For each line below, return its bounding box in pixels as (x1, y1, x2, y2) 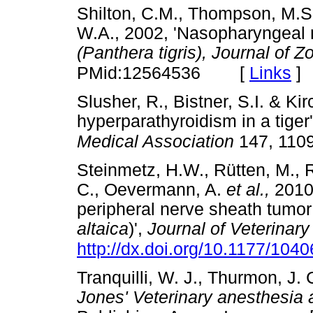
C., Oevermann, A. (77, 180, 226, 200)
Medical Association (77, 131, 234, 151)
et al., (226, 180, 270, 200)
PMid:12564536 (77, 63, 201, 82)
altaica (77, 219, 129, 239)
